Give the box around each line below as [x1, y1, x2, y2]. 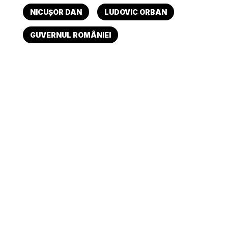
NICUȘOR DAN [30, 7, 82, 16]
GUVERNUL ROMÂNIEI [30, 30, 111, 39]
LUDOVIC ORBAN [104, 7, 167, 16]
